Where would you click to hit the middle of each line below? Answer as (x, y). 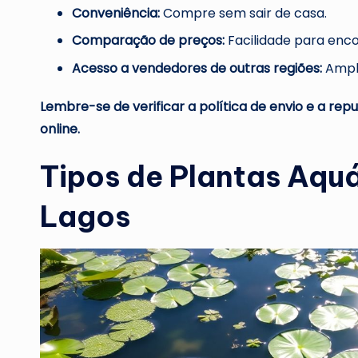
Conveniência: (116, 14)
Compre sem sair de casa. (243, 14)
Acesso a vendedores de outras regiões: (197, 68)
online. (60, 129)
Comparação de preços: (148, 41)
